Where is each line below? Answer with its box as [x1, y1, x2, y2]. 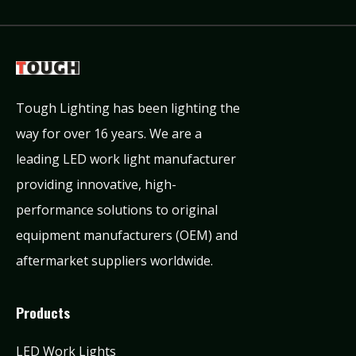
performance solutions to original [16, 201, 218, 219]
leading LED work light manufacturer [16, 150, 236, 168]
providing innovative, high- [16, 176, 176, 194]
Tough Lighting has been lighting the [16, 99, 240, 118]
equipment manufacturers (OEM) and [16, 226, 238, 245]
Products [16, 302, 70, 323]
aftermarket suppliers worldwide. [16, 252, 213, 270]
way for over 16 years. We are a [16, 125, 202, 143]
